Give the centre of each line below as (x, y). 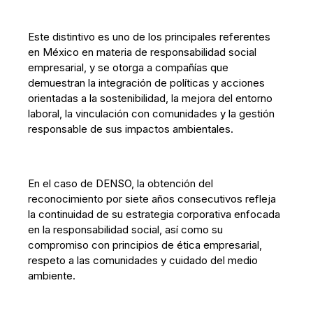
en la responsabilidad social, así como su (126, 230)
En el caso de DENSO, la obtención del (121, 183)
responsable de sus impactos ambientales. (131, 129)
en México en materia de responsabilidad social (143, 52)
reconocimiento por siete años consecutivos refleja (152, 199)
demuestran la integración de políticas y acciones (147, 83)
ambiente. (52, 276)
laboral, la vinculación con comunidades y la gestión (152, 114)
